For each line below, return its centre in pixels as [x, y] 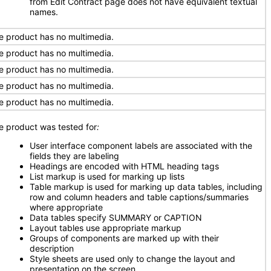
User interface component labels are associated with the [141, 145]
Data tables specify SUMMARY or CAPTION [116, 217]
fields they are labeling [74, 156]
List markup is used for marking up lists [107, 176]
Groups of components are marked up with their [124, 238]
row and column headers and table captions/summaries [139, 197]
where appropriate [66, 207]
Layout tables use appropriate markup [106, 228]
